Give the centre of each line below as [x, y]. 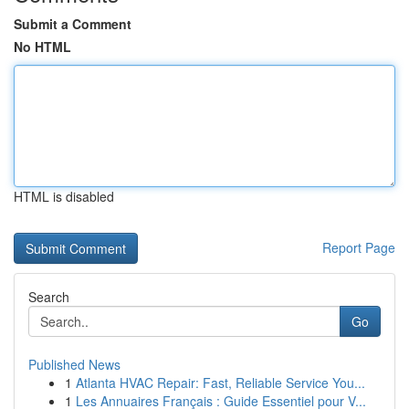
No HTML [42, 47]
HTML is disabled [64, 196]
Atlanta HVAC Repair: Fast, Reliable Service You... [220, 383]
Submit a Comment [73, 24]
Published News [74, 364]
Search [49, 297]
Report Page [359, 247]
